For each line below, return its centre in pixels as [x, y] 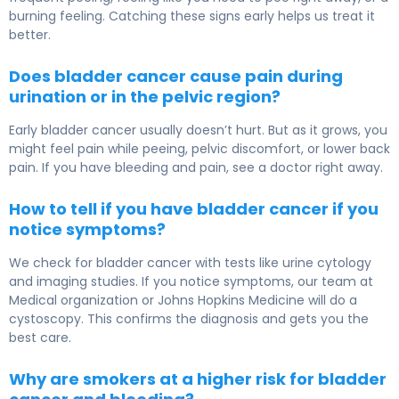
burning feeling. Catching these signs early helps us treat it [192, 16]
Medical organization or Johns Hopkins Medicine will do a [183, 301]
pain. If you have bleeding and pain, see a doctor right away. [196, 168]
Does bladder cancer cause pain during [176, 77]
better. [30, 35]
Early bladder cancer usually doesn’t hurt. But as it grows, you [198, 130]
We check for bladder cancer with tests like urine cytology [190, 263]
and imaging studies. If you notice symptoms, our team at [191, 282]
